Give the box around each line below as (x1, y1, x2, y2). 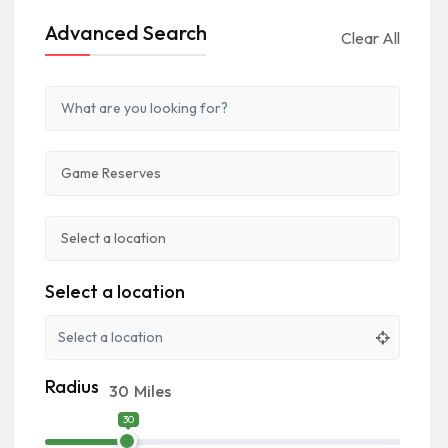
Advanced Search (45, 19, 207, 45)
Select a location (45, 279, 185, 303)
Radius (45, 374, 99, 398)
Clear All (341, 27, 400, 48)
